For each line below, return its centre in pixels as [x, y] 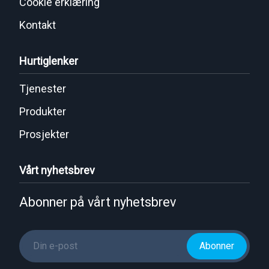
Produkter [43, 111]
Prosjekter [44, 134]
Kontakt [38, 25]
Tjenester [43, 89]
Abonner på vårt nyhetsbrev [98, 202]
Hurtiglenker [49, 61]
